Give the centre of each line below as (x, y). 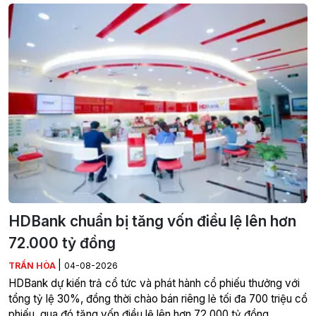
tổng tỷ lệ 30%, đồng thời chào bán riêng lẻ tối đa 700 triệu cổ (158, 298)
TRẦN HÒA (33, 265)
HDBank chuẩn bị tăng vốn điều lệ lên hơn (152, 221)
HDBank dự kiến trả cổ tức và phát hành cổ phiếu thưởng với (154, 283)
